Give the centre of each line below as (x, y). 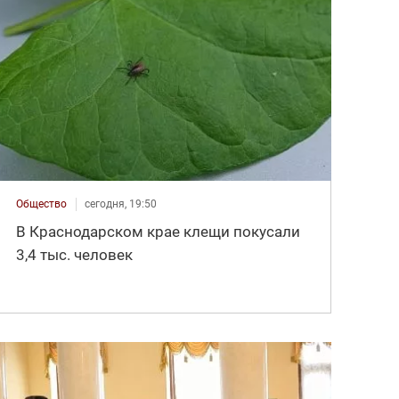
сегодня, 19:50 (121, 204)
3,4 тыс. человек (75, 255)
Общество (42, 204)
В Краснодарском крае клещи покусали (159, 232)
